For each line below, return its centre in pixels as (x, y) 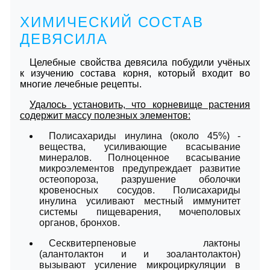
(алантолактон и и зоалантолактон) (140, 254)
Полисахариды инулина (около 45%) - (145, 136)
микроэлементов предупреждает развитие (140, 168)
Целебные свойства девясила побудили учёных (140, 62)
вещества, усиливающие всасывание (140, 146)
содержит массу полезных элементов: (105, 115)
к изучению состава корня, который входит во (135, 73)
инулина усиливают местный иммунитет (140, 201)
